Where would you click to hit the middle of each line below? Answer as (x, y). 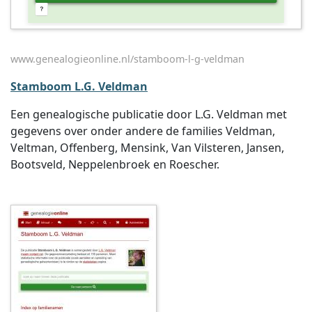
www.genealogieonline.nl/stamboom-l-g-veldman (127, 59)
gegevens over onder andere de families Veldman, (143, 131)
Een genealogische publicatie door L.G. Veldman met (149, 114)
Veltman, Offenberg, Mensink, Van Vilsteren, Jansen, (147, 148)
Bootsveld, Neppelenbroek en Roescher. (115, 164)
